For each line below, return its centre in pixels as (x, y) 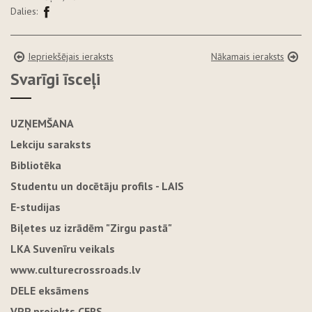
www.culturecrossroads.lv (76, 269)
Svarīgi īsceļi (55, 79)
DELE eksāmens (50, 290)
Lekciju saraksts (51, 144)
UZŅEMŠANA (42, 123)
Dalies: (24, 11)
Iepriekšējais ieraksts (71, 56)
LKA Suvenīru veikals (63, 248)
